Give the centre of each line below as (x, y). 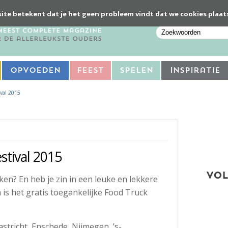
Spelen (136, 71)
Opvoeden (35, 71)
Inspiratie (195, 71)
